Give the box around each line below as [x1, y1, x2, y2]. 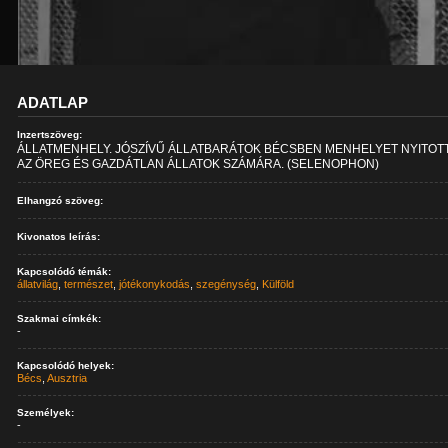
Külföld [262, 278, 295, 290]
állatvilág [17, 278, 59, 290]
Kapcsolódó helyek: [17, 360, 115, 371]
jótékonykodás [119, 278, 191, 290]
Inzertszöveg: [17, 129, 83, 140]
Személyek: [17, 407, 75, 418]
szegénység [196, 278, 257, 290]
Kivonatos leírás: [17, 231, 101, 242]
